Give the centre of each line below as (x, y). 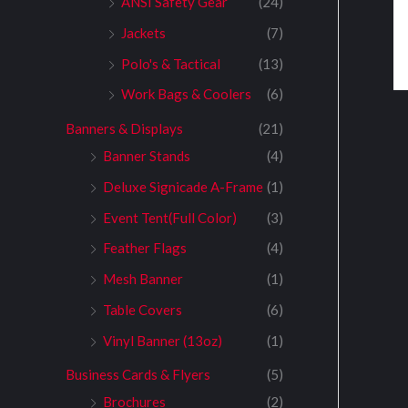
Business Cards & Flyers (138, 375)
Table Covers (143, 309)
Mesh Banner (143, 279)
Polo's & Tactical (171, 63)
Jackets (143, 32)
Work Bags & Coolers (186, 94)
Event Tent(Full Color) (170, 217)
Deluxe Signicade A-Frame (183, 186)
